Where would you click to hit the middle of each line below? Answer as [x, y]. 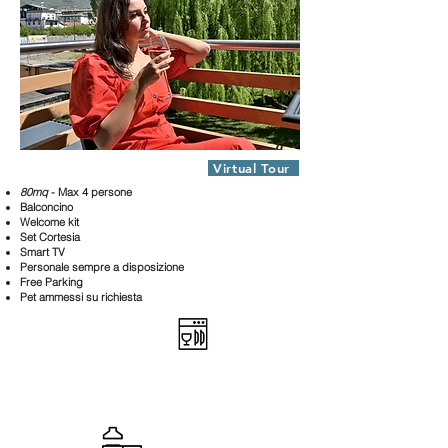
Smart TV [44, 252]
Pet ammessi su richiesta [81, 297]
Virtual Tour [251, 168]
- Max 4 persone [90, 192]
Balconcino [46, 207]
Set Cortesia [50, 237]
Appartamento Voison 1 [101, 166]
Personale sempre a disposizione [102, 267]
